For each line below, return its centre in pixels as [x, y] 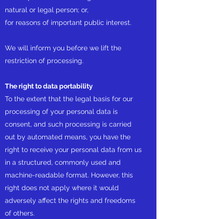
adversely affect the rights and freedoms [70, 200]
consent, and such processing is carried [68, 124]
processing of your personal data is [61, 111]
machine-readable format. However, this [69, 175]
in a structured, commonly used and [63, 162]
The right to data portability [50, 86]
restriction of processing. [44, 61]
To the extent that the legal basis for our [69, 99]
